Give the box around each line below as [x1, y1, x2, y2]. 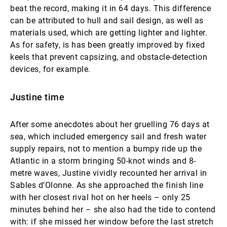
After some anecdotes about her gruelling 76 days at [10, 120, 210, 129]
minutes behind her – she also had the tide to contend [10, 205, 216, 214]
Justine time [10, 92, 64, 102]
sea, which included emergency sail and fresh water [10, 132, 206, 141]
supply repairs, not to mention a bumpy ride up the [10, 144, 202, 154]
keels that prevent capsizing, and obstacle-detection [10, 52, 207, 62]
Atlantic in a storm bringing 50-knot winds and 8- [10, 156, 196, 166]
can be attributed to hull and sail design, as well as [10, 16, 204, 25]
